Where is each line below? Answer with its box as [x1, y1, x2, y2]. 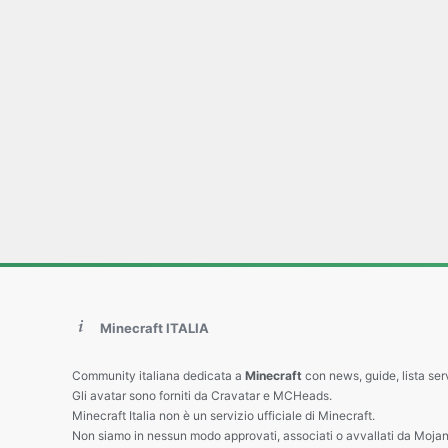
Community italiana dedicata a [72, 368, 245, 383]
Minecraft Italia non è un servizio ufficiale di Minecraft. [72, 408, 375, 423]
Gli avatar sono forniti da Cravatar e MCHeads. [72, 388, 332, 403]
